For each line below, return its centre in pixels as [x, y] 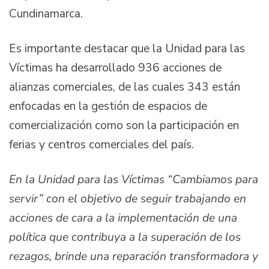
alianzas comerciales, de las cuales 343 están [125, 87]
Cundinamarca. [46, 14]
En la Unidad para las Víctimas [88, 179]
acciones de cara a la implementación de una [123, 218]
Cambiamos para [215, 179]
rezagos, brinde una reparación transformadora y [134, 256]
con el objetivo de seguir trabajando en [146, 198]
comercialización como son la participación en [124, 126]
